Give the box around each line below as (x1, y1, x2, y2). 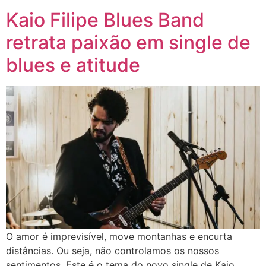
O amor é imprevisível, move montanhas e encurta (6, 230, 232, 242)
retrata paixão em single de (6, 31, 251, 55)
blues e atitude (6, 53, 140, 77)
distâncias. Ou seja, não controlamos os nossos (6, 244, 219, 256)
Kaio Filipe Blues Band (6, 8, 204, 32)
